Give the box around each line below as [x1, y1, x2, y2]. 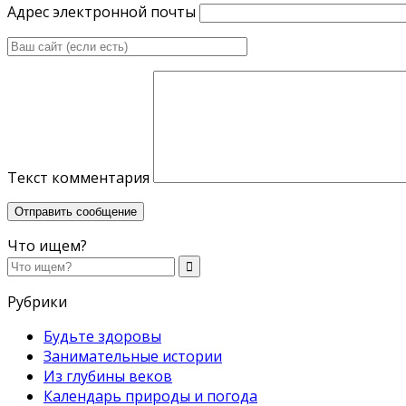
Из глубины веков [43, 365, 172, 386]
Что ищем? [7, 235, 87, 256]
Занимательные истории [43, 345, 222, 366]
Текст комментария [7, 167, 150, 188]
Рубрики [7, 291, 67, 312]
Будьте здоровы [43, 325, 161, 346]
